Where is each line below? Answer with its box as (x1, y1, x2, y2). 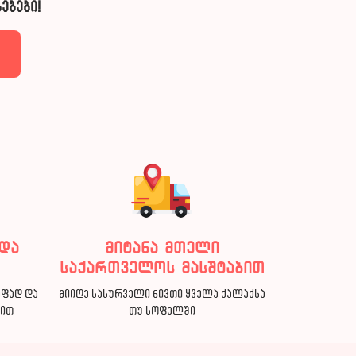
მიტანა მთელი (104, 240, 219, 256)
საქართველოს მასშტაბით (59, 260, 265, 276)
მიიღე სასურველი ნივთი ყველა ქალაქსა (58, 286, 265, 301)
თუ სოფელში (128, 303, 195, 318)
